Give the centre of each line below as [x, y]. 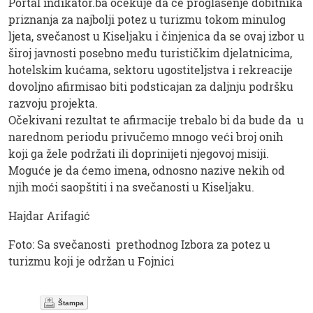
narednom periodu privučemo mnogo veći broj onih [146, 136]
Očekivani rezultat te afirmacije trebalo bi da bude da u [156, 119]
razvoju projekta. [54, 103]
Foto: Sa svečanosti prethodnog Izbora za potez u [139, 244]
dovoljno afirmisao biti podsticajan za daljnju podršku [151, 86]
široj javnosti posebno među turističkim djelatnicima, [150, 52]
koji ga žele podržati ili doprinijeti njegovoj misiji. [139, 153]
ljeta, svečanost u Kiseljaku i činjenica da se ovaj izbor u [156, 36]
